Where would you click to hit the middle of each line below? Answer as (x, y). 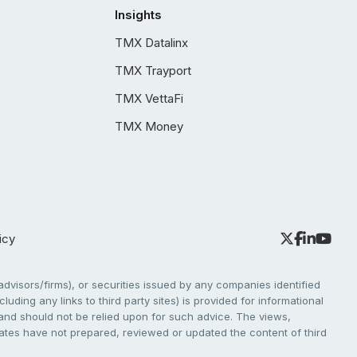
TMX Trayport (153, 71)
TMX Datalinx (151, 43)
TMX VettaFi (149, 98)
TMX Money (149, 126)
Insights (138, 15)
